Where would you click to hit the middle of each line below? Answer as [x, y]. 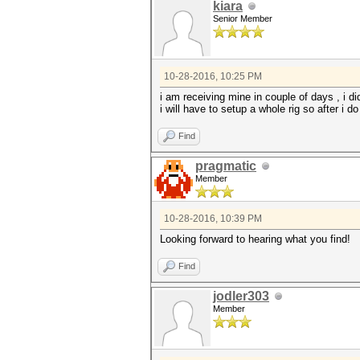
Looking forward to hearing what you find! [255, 239]
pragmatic [226, 166]
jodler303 [241, 296]
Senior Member [243, 18]
